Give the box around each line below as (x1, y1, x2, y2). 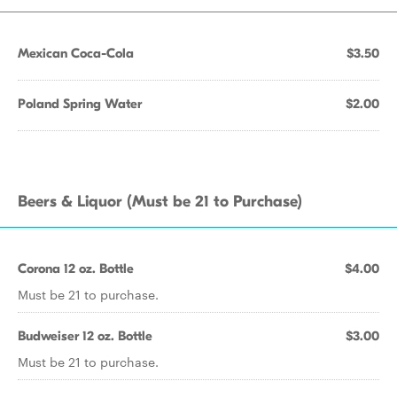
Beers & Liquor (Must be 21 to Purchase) (18, 192, 302, 211)
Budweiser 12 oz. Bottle (18, 328, 152, 344)
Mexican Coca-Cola (18, 45, 134, 61)
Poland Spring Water (18, 96, 142, 112)
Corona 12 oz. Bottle (18, 261, 134, 276)
